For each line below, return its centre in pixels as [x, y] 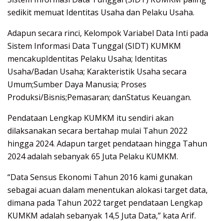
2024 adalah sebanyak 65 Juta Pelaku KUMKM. [93, 156]
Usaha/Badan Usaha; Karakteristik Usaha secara [97, 71]
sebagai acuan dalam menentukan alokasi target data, [108, 190]
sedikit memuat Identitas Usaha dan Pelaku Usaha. [101, 12]
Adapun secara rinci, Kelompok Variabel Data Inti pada [108, 33]
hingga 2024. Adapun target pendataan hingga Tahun [107, 143]
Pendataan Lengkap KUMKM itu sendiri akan [91, 118]
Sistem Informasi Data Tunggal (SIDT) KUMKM [94, 46]
